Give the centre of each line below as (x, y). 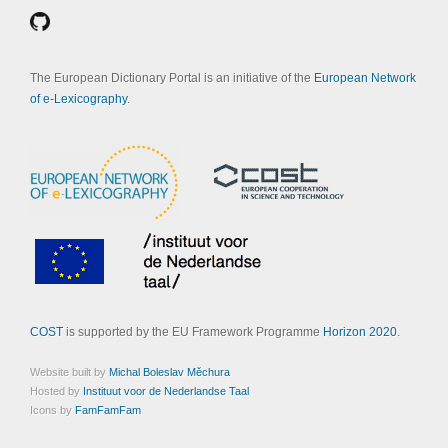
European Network (365, 78)
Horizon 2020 (360, 332)
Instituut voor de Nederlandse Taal (166, 391)
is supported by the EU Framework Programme (193, 332)
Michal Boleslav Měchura (169, 372)
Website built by (69, 372)
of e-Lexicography (78, 99)
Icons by (52, 410)
